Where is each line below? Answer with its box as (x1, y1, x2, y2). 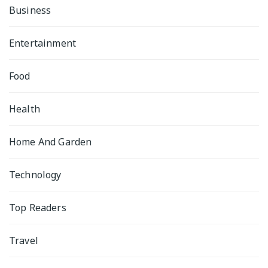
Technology (9, 168, 62, 181)
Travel (9, 234, 38, 247)
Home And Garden (9, 135, 92, 148)
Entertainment (9, 36, 76, 50)
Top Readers (9, 201, 66, 214)
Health (9, 102, 40, 115)
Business (9, 4, 51, 17)
